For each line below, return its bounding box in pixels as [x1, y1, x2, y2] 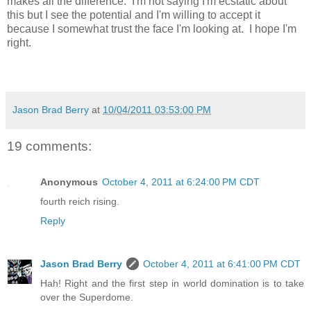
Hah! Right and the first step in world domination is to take [40, 278, 304, 289]
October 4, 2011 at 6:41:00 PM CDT [143, 258, 301, 270]
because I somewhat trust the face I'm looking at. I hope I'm [7, 22, 296, 35]
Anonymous [40, 176, 98, 188]
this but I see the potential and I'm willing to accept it [7, 8, 260, 21]
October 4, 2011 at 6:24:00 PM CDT [102, 176, 260, 188]
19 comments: [7, 138, 92, 153]
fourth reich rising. [40, 196, 119, 208]
